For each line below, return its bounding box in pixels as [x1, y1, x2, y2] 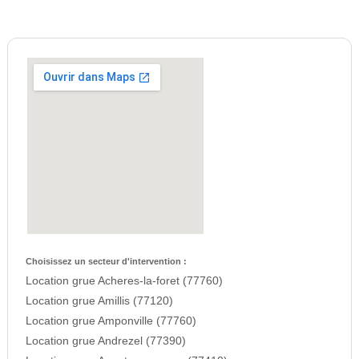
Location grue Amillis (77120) [25, 295, 173, 308]
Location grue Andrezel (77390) [25, 335, 186, 348]
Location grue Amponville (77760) [25, 315, 196, 328]
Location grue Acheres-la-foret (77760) [25, 275, 223, 288]
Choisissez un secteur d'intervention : [25, 256, 187, 267]
